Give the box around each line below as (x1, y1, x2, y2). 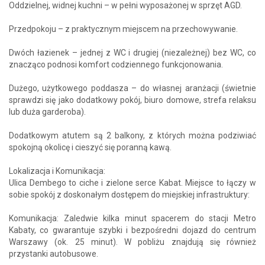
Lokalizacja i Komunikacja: (9, 166, 105, 176)
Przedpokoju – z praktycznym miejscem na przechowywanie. (9, 24, 238, 34)
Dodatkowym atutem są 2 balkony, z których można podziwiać (9, 130, 256, 140)
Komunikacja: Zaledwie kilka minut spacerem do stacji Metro (9, 213, 256, 223)
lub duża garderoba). (9, 106, 86, 117)
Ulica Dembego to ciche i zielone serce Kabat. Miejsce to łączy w (9, 177, 256, 188)
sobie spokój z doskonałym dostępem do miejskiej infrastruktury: (9, 189, 250, 199)
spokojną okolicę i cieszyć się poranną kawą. (9, 142, 172, 152)
